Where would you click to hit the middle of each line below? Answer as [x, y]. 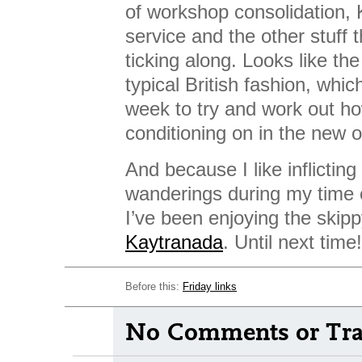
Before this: [154, 286]
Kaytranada [174, 242]
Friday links [210, 286]
